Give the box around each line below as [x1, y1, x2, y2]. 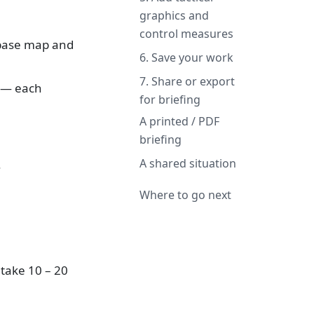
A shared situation [139, 156, 236, 172]
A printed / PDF [139, 114, 219, 130]
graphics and [139, 8, 209, 24]
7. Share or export [139, 74, 235, 90]
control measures [139, 26, 233, 42]
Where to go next [139, 187, 231, 203]
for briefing [139, 92, 200, 108]
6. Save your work [139, 50, 233, 66]
